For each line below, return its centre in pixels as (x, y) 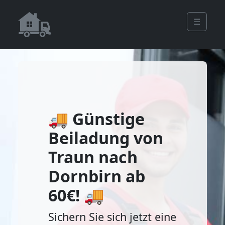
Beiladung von (106, 138)
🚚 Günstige (96, 119)
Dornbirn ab (97, 176)
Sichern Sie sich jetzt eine (112, 217)
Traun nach (93, 157)
